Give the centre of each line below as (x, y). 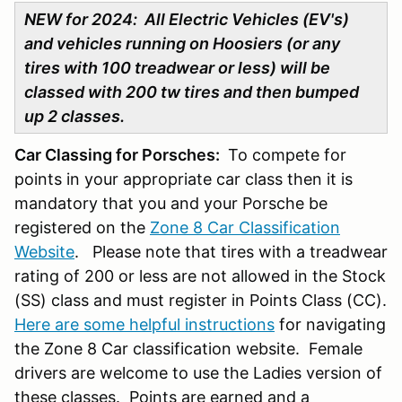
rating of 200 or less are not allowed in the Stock (200, 276)
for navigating (330, 325)
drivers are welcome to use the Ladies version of (198, 373)
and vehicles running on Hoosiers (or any (182, 44)
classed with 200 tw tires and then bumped (192, 92)
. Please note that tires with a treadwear (231, 252)
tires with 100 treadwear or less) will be (177, 68)
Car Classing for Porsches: (119, 155)
